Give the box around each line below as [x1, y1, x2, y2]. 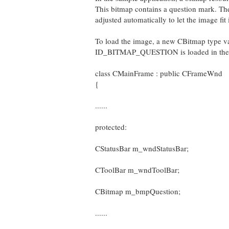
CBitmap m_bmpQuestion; [95, 186, 180, 196]
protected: [95, 122, 127, 132]
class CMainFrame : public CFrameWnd [95, 68, 222, 78]
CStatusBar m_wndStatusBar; [95, 143, 189, 153]
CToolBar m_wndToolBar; [95, 165, 179, 175]
